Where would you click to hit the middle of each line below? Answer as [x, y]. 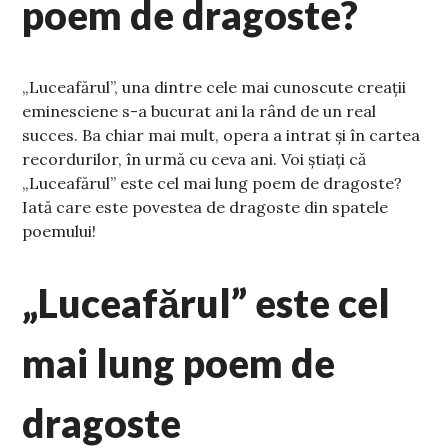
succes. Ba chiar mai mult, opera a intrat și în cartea [221, 135]
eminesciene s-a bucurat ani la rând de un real [199, 111]
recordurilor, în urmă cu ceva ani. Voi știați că [194, 159]
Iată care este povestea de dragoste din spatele [205, 207]
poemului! [59, 231]
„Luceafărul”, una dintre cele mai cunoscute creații [214, 87]
